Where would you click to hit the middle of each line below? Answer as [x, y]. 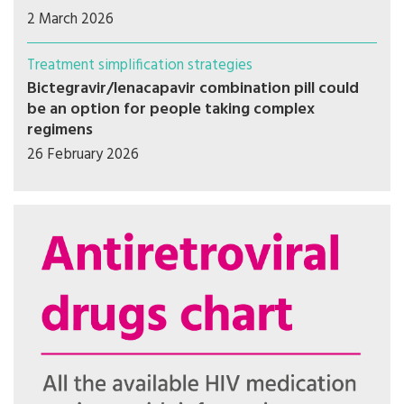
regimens [60, 131]
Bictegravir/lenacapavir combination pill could [193, 89]
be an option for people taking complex [171, 110]
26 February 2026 [83, 155]
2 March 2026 [70, 20]
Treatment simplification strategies [140, 66]
